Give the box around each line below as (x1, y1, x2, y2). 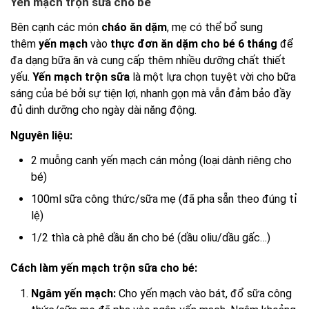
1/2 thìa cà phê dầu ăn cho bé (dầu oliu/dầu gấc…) (31, 231, 270, 245)
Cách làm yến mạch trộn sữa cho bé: (10, 261, 197, 275)
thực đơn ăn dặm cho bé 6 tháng (110, 37, 277, 51)
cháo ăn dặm (101, 21, 167, 34)
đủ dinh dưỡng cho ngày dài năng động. (10, 103, 197, 117)
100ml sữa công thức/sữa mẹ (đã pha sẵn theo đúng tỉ (31, 192, 297, 206)
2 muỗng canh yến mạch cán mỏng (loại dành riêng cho (31, 154, 292, 168)
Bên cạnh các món (10, 21, 101, 34)
